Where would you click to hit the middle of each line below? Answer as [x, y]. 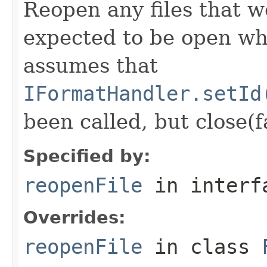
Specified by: [87, 156]
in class [202, 246]
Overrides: [74, 217]
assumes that [91, 65]
